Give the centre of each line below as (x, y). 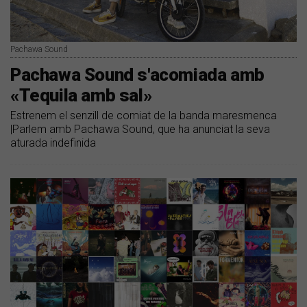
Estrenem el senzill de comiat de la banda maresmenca (144, 116)
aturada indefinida (53, 143)
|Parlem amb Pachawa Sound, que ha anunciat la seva (140, 130)
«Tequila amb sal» (81, 96)
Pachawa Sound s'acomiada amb (137, 75)
